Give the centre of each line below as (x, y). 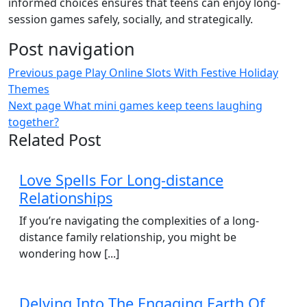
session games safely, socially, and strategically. (131, 19)
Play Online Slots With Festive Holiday (182, 73)
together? (34, 122)
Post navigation (72, 49)
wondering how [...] (69, 254)
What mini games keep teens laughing (163, 106)
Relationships (66, 198)
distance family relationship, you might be (128, 237)
